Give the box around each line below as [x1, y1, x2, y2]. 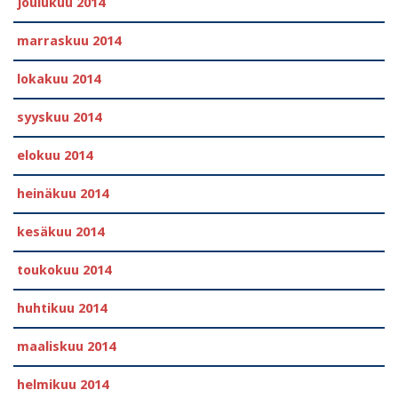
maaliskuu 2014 [17, 338, 115, 355]
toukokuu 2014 [17, 262, 111, 279]
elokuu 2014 [17, 147, 92, 164]
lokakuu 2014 [17, 71, 100, 88]
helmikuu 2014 [17, 377, 108, 394]
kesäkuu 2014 [17, 224, 104, 241]
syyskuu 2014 [17, 109, 101, 126]
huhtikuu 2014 [17, 300, 107, 317]
